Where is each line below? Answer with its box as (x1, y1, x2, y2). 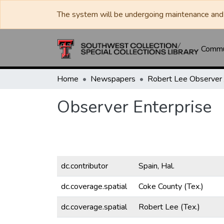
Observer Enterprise (57, 95, 211, 118)
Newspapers (90, 73, 135, 84)
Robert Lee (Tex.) (138, 201, 200, 212)
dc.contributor (61, 160, 108, 171)
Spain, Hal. (138, 160, 174, 171)
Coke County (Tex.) (138, 181, 203, 192)
